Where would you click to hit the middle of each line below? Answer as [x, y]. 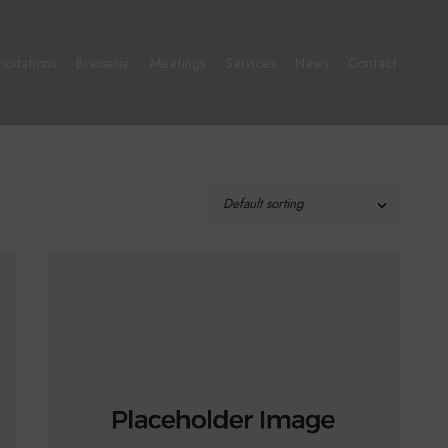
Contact [373, 64]
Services [250, 64]
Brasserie [103, 64]
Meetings [178, 64]
